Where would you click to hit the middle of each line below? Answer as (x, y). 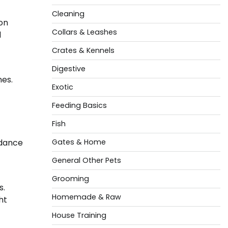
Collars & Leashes (84, 32)
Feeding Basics (79, 105)
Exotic (62, 87)
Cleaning (68, 14)
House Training (79, 215)
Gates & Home (79, 142)
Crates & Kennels (83, 50)
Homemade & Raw (86, 197)
